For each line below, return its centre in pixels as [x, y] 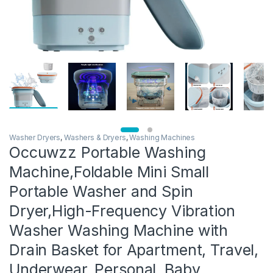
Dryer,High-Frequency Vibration [122, 211]
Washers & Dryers [95, 138]
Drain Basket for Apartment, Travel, [134, 250]
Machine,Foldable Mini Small [109, 172]
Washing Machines [162, 138]
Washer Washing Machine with [119, 231]
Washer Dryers [35, 138]
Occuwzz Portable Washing [108, 153]
